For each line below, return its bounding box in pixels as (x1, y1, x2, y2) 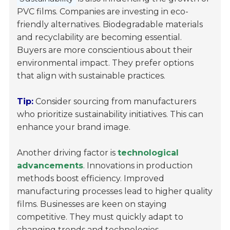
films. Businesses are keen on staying (17, 199, 167, 209)
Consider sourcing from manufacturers (33, 97, 197, 107)
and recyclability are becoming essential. (17, 32, 182, 43)
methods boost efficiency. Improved (17, 174, 165, 184)
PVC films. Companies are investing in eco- (17, 7, 189, 17)
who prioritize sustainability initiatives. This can (17, 109, 204, 120)
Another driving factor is (17, 148, 118, 158)
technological (118, 148, 179, 158)
